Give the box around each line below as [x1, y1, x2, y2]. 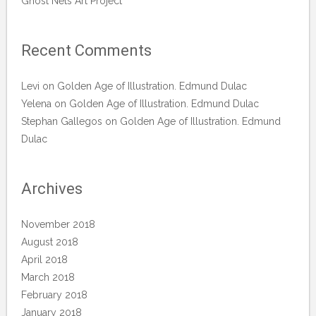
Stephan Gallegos [21, 116, 102, 128]
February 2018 [21, 289, 87, 301]
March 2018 [21, 272, 75, 284]
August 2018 [21, 236, 78, 248]
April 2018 [21, 254, 68, 266]
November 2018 [21, 219, 95, 231]
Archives [21, 180, 83, 198]
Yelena [21, 98, 51, 110]
